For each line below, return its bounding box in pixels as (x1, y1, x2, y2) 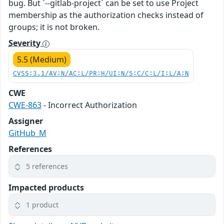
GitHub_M (8, 127, 46, 138)
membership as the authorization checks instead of (8, 9, 203, 20)
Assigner (8, 115, 43, 126)
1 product (26, 200, 58, 209)
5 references (26, 161, 68, 171)
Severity (8, 37, 42, 48)
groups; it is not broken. (8, 21, 99, 32)
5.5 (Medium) (17, 54, 66, 65)
